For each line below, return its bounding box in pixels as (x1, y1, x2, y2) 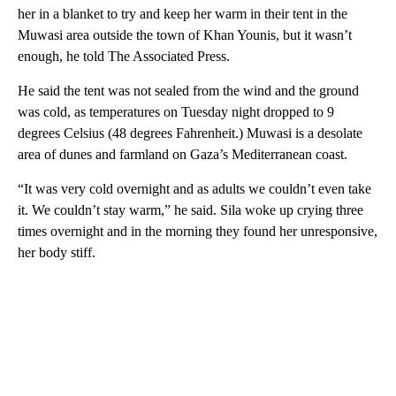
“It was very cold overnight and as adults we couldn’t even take (18, 180, 371, 196)
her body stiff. (18, 244, 95, 260)
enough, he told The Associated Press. (18, 48, 230, 64)
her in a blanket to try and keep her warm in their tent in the (18, 5, 347, 21)
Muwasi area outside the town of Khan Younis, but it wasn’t (18, 27, 352, 42)
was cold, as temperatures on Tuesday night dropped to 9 (18, 103, 334, 119)
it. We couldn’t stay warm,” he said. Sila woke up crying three (18, 202, 363, 217)
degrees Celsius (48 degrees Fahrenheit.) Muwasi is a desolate (18, 125, 362, 141)
